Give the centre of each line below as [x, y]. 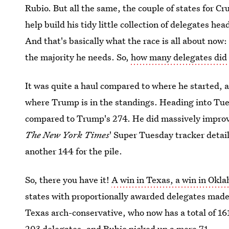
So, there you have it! [68, 180]
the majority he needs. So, [78, 57]
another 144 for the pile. [74, 151]
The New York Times [67, 135]
